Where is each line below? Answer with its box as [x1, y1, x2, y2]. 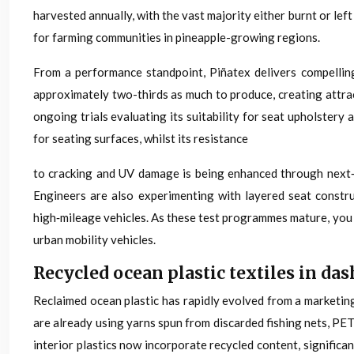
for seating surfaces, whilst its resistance [33, 131, 248, 146]
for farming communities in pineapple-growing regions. [33, 30, 320, 45]
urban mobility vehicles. [33, 232, 156, 247]
